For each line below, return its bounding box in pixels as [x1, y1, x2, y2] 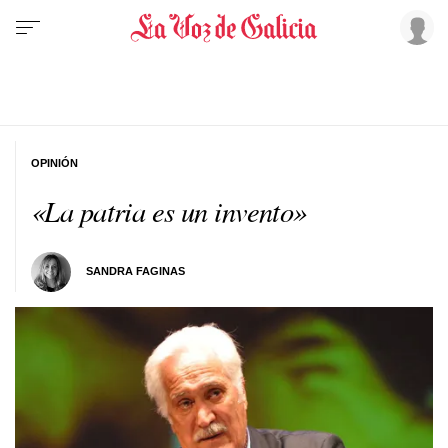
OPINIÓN [31, 156, 78, 169]
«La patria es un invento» [31, 191, 307, 230]
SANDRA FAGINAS [85, 265, 185, 278]
